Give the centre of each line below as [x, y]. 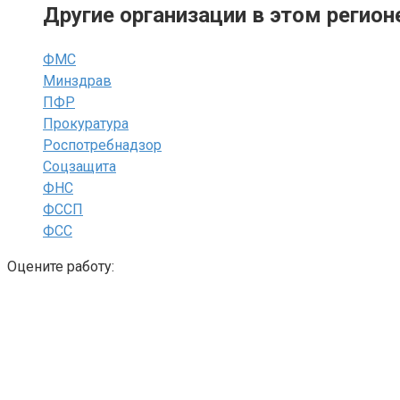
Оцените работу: [61, 266]
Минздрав [77, 80]
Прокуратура [86, 123]
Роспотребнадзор [102, 145]
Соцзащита [79, 166]
